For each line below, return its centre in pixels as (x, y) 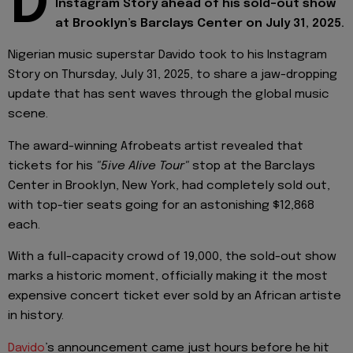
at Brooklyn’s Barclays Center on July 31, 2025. (200, 23)
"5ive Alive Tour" (143, 166)
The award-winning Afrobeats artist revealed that (156, 146)
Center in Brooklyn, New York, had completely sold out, (169, 186)
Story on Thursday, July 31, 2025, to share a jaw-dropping (173, 75)
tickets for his (52, 166)
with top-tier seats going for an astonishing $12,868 (161, 205)
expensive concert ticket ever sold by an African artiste (175, 297)
